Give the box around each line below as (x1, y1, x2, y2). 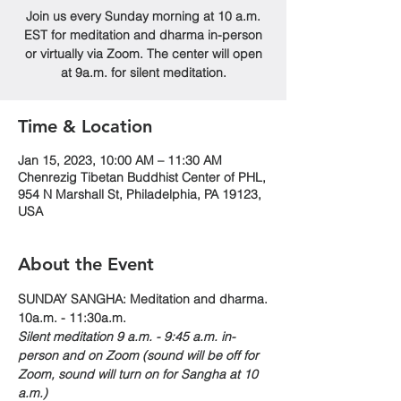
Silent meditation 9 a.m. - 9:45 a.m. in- (18, 328, 235, 345)
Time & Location (18, 115, 152, 137)
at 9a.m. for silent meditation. (60, 64, 226, 81)
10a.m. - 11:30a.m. (18, 310, 130, 326)
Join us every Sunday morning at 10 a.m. (26, 8, 260, 24)
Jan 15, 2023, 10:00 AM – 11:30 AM (18, 152, 222, 168)
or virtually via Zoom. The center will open (24, 46, 262, 62)
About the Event (18, 253, 154, 275)
